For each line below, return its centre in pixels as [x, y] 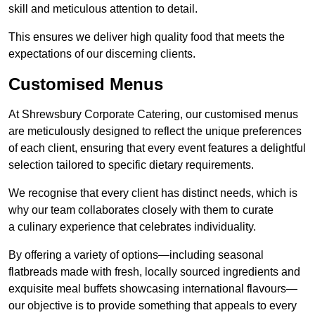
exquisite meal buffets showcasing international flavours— [153, 289]
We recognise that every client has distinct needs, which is [153, 193]
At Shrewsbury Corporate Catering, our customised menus [153, 115]
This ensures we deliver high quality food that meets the [147, 37]
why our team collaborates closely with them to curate [141, 210]
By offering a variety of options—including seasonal [136, 255]
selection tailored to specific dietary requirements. [131, 165]
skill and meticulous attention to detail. [103, 9]
